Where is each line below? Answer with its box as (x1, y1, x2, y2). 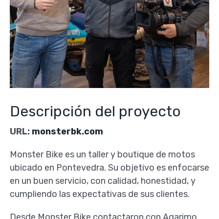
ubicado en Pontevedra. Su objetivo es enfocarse (9, 162, 209, 174)
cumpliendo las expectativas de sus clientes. (9, 189, 190, 200)
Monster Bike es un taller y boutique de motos (9, 149, 195, 160)
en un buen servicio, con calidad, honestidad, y (9, 175, 196, 187)
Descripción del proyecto (9, 103, 181, 121)
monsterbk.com (31, 126, 103, 137)
